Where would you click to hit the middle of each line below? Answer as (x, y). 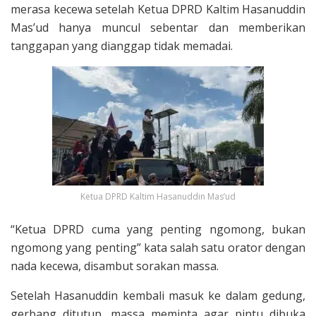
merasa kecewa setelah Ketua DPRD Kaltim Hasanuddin (158, 10)
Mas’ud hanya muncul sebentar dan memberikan (158, 28)
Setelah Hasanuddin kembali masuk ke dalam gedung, (158, 296)
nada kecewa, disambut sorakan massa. (115, 266)
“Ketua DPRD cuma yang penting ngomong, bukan (158, 230)
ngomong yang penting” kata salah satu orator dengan (158, 248)
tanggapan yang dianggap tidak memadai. (122, 46)
